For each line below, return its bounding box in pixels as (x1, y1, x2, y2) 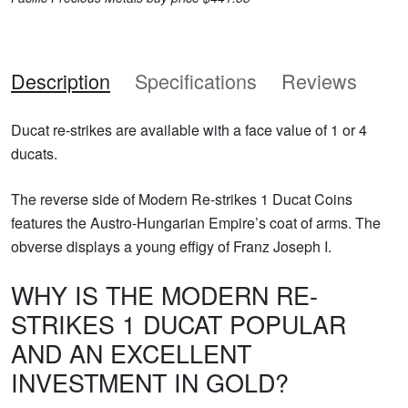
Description (11, 66, 110, 95)
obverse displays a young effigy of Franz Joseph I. (11, 235, 331, 257)
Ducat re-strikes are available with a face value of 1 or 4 (11, 118, 367, 140)
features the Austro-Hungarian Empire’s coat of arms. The (11, 211, 381, 233)
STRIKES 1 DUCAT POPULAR (11, 305, 346, 342)
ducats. (11, 142, 57, 164)
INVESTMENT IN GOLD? (11, 363, 289, 400)
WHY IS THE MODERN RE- (11, 276, 318, 312)
